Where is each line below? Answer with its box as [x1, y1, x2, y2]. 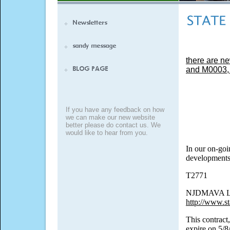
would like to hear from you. [66, 129, 148, 137]
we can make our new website [66, 113, 155, 121]
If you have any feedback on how [66, 106, 164, 113]
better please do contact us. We [66, 121, 161, 129]
